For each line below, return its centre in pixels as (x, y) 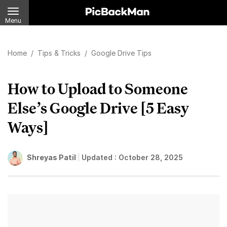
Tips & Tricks (60, 53)
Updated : (100, 157)
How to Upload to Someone (98, 89)
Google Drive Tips (121, 53)
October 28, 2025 (151, 157)
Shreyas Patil (51, 157)
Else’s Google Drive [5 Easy (98, 108)
